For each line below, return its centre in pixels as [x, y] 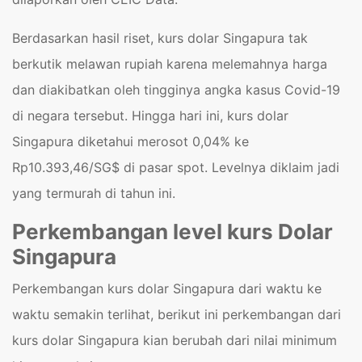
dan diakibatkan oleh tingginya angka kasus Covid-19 [176, 90]
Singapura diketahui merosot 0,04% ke [130, 141]
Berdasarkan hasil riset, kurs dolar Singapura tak [160, 38]
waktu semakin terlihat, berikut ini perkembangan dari [177, 314]
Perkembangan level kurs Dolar [173, 232]
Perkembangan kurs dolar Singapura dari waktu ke [167, 288]
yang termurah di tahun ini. [94, 193]
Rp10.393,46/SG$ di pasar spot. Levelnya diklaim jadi [176, 167]
